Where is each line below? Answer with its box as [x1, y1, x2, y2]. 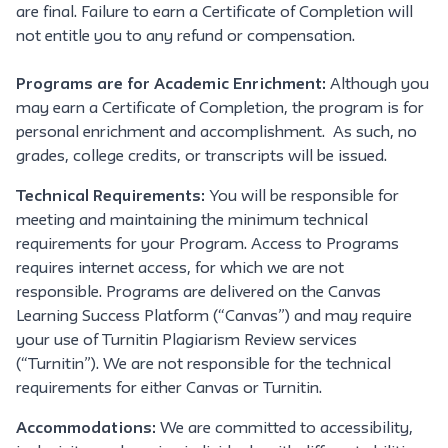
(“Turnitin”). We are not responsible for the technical [16, 358, 391, 372]
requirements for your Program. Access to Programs [16, 238, 399, 252]
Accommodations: [16, 422, 160, 436]
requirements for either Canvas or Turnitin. [16, 382, 322, 396]
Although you [326, 78, 429, 92]
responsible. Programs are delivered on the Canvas [16, 286, 381, 300]
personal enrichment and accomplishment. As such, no [16, 126, 417, 140]
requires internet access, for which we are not [16, 262, 344, 276]
